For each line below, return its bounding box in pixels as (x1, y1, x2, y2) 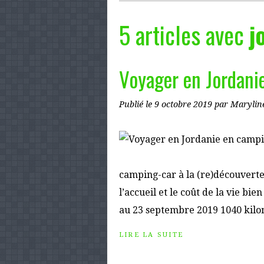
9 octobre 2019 (154, 100, 214, 109)
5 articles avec (119, 17, 249, 52)
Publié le (119, 100, 154, 109)
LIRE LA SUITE (119, 231, 184, 239)
